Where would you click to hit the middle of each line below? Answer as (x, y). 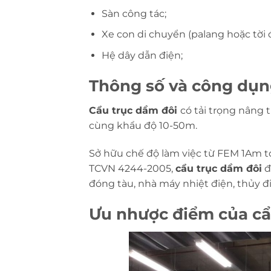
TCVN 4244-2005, (132, 169)
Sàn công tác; (134, 13)
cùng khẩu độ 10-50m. (144, 126)
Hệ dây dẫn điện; (142, 55)
